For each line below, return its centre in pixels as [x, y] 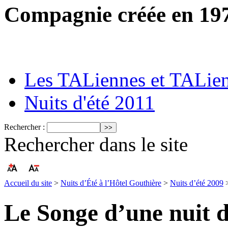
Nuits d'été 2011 [90, 103]
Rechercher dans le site [96, 145]
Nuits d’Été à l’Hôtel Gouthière [111, 183]
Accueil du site [28, 183]
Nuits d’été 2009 [197, 183]
